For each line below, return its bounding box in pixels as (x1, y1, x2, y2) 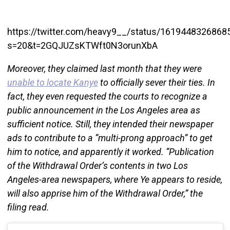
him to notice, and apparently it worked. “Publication (7, 146, 214, 157)
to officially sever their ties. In (98, 76, 215, 88)
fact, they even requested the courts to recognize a (7, 90, 207, 102)
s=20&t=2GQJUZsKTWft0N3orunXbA (7, 40, 158, 51)
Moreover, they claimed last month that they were (7, 63, 202, 74)
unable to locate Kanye (7, 76, 98, 88)
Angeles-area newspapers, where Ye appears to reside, (7, 174, 222, 185)
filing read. (7, 201, 49, 213)
